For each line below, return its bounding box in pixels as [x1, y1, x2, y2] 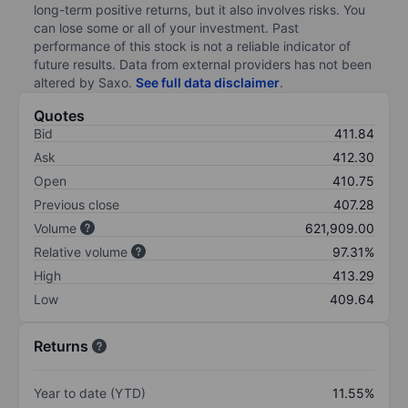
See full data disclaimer [136, 74, 280, 90]
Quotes [34, 106, 85, 125]
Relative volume [34, 243, 127, 260]
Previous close [34, 196, 119, 212]
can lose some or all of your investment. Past [34, 19, 299, 36]
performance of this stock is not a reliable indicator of [34, 37, 351, 54]
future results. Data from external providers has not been [34, 56, 372, 72]
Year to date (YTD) [34, 384, 146, 401]
